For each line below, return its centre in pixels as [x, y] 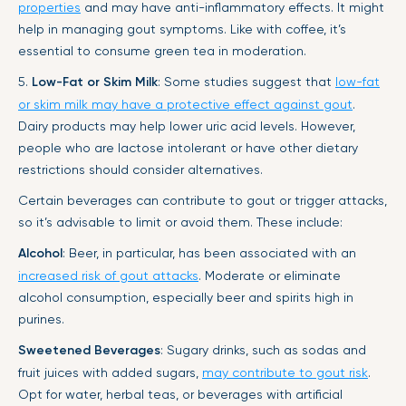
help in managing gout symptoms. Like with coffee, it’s [182, 29]
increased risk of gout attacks [108, 275]
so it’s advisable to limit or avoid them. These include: [180, 222]
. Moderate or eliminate [270, 275]
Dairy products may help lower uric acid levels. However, [187, 126]
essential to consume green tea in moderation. [162, 50]
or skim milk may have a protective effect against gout [185, 104]
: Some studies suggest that [246, 81]
